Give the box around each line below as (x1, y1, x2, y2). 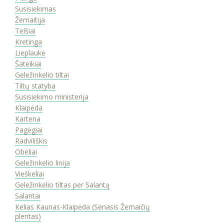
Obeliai (15, 146, 37, 156)
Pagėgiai (15, 124, 42, 134)
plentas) (15, 211, 41, 221)
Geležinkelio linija (15, 157, 70, 167)
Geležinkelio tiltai (15, 69, 69, 79)
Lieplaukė (15, 47, 45, 57)
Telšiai (15, 25, 35, 35)
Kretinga (15, 36, 42, 46)
